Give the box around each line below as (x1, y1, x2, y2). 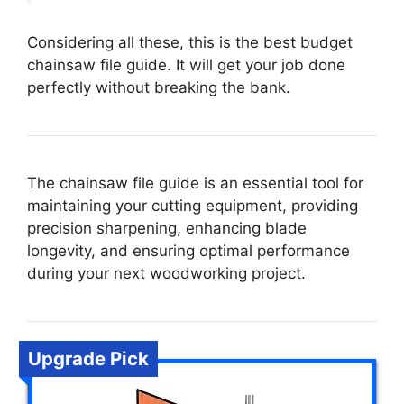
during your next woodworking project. (27, 263, 306, 282)
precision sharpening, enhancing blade (27, 218, 307, 237)
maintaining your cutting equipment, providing (27, 196, 358, 215)
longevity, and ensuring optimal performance (27, 241, 350, 260)
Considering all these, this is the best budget (27, 32, 353, 51)
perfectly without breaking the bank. (27, 78, 290, 96)
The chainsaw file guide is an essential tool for (27, 173, 363, 192)
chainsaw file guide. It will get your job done (27, 55, 345, 74)
